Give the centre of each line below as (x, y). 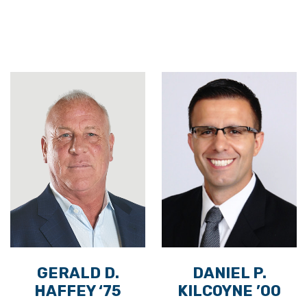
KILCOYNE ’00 (229, 291)
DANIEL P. (229, 273)
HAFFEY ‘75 (78, 291)
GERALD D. (78, 273)
